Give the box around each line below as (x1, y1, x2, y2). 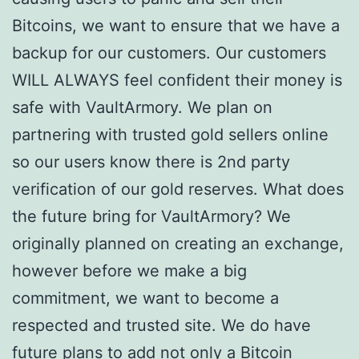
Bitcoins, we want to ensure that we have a (12, 16, 340, 35)
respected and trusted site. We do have (12, 316, 311, 335)
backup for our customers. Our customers (12, 43, 326, 63)
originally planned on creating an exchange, (12, 234, 344, 253)
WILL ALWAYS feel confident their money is (12, 71, 342, 90)
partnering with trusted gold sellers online (12, 125, 329, 144)
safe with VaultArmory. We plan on (12, 98, 272, 117)
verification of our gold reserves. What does (12, 179, 344, 199)
